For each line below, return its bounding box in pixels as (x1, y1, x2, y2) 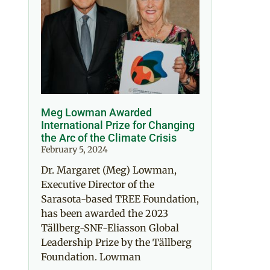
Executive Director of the (41, 178, 154, 190)
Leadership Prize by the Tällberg (41, 236, 192, 248)
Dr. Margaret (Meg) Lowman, (41, 163, 177, 176)
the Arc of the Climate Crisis (41, 131, 177, 144)
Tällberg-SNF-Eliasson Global (41, 221, 179, 234)
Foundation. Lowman (41, 250, 141, 263)
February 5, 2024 (41, 143, 108, 155)
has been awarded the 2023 (41, 207, 168, 219)
